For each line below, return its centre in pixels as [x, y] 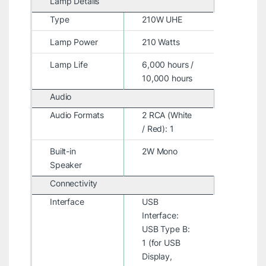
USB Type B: [166, 229]
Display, [157, 256]
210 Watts [161, 42]
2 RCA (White [167, 115]
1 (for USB [161, 242]
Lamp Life [69, 64]
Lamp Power [74, 42]
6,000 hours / [168, 64]
